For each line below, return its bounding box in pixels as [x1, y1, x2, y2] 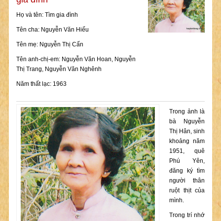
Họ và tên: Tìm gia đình [16, 11, 78, 18]
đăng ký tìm [169, 167, 205, 174]
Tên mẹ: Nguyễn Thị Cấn [16, 41, 83, 48]
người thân [169, 177, 205, 184]
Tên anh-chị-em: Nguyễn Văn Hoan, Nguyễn [16, 56, 136, 63]
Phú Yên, [169, 157, 205, 164]
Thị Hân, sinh [169, 128, 205, 135]
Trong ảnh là [169, 108, 205, 115]
